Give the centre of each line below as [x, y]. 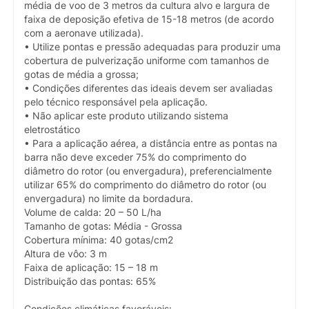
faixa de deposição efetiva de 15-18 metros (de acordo [149, 19]
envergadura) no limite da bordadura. [109, 198]
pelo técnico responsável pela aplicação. [116, 102]
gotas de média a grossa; [81, 74]
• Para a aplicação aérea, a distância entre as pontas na [151, 143]
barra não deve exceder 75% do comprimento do [135, 157]
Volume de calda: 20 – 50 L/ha [93, 212]
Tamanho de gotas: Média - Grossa [103, 226]
